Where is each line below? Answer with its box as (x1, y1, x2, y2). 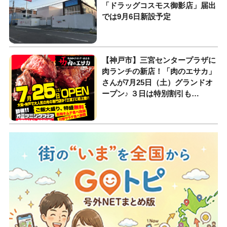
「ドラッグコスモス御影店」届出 (102, 1, 216, 10)
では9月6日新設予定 (102, 12, 171, 21)
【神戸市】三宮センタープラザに (102, 56, 216, 65)
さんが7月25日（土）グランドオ (102, 78, 213, 87)
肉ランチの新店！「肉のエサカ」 (102, 67, 216, 76)
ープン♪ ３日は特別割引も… (102, 89, 200, 98)
